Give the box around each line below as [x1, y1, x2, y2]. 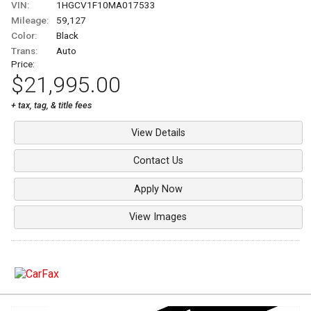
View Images [129, 211, 187, 224]
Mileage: [11, 15, 49, 26]
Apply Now [133, 183, 183, 195]
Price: [11, 58, 35, 70]
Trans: [11, 45, 37, 57]
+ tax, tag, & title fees [11, 100, 92, 111]
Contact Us [133, 155, 183, 167]
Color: [11, 30, 37, 42]
